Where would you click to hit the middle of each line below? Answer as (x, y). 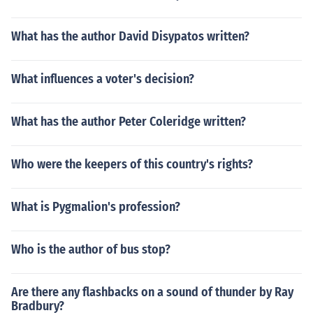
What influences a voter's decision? (103, 79)
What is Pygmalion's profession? (96, 207)
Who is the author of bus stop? (91, 249)
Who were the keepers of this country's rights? (132, 164)
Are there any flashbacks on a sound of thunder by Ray (152, 292)
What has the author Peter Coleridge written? (129, 122)
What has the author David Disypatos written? (130, 36)
